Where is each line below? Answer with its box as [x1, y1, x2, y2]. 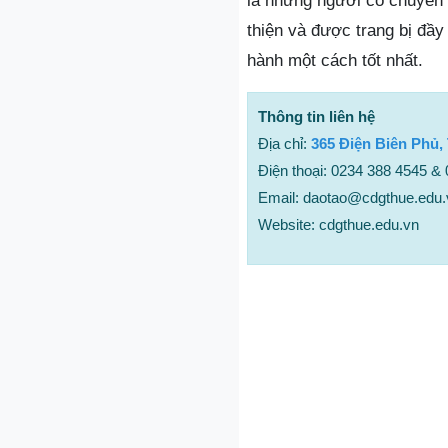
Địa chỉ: [258, 135, 311, 152]
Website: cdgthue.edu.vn [258, 216, 419, 233]
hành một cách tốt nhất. [247, 51, 423, 70]
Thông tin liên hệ [258, 108, 375, 125]
